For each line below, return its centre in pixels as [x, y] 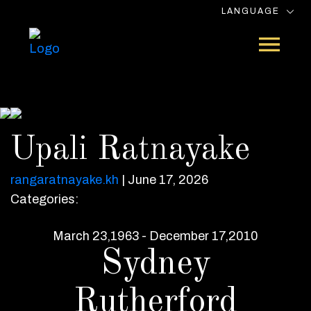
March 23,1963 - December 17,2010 [155, 236]
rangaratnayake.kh [65, 180]
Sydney [155, 264]
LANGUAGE [254, 11]
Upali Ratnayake [130, 150]
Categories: [44, 199]
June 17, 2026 [168, 180]
